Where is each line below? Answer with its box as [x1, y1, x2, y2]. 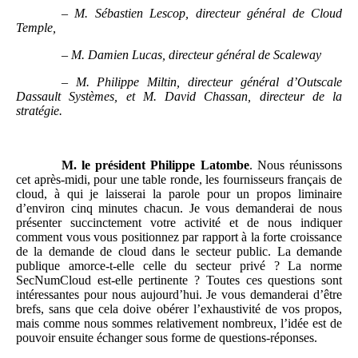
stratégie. [16, 104, 62, 118]
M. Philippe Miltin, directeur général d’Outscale [75, 75, 343, 89]
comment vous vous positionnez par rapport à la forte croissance [16, 230, 342, 245]
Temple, [16, 21, 56, 35]
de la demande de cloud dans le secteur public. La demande [16, 245, 342, 259]
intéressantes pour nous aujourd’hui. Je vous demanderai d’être [16, 288, 342, 302]
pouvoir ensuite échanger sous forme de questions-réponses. [16, 331, 317, 345]
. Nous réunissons [249, 158, 343, 173]
